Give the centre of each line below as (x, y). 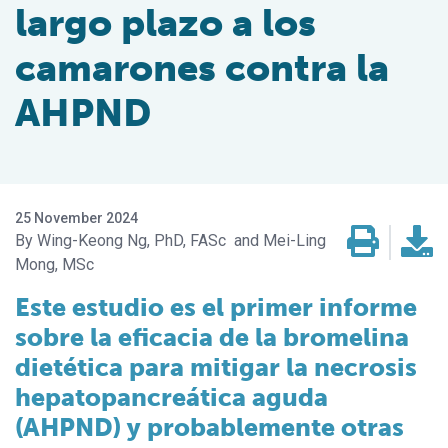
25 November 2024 (76, 218)
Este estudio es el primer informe (216, 308)
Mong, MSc (54, 265)
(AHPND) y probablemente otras (209, 428)
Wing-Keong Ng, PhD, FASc (133, 241)
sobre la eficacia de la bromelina (212, 338)
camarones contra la (202, 68)
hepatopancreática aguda (171, 398)
